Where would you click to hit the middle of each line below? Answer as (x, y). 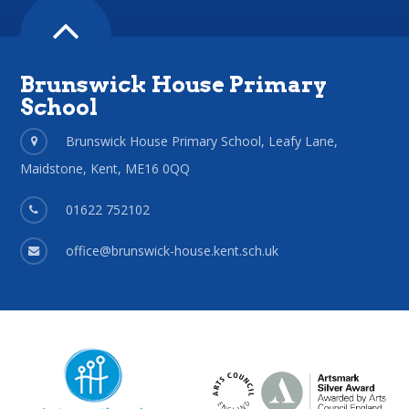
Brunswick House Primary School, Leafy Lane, (202, 141)
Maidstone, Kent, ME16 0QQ (105, 168)
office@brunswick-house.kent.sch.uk (173, 251)
